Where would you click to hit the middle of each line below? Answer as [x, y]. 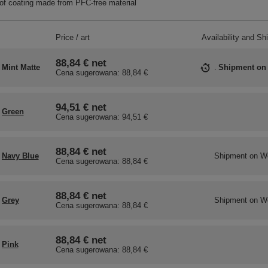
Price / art [72, 38]
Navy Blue [20, 156]
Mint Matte [21, 68]
